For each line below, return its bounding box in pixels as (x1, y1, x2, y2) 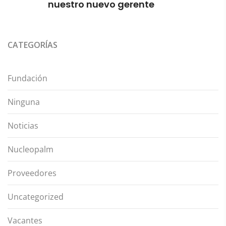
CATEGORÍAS (8, 39, 58, 50)
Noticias (8, 120, 38, 131)
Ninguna (8, 96, 40, 107)
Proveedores (8, 167, 56, 179)
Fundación (8, 72, 47, 84)
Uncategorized (8, 191, 64, 202)
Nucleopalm (8, 143, 53, 155)
